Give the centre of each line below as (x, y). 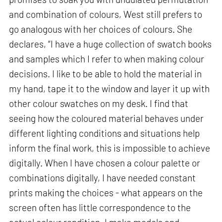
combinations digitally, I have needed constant (103, 178)
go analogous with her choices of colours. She (101, 29)
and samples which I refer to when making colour (107, 59)
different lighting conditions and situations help (105, 133)
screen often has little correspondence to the (100, 208)
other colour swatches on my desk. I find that (99, 104)
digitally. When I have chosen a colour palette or (105, 163)
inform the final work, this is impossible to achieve (110, 148)
